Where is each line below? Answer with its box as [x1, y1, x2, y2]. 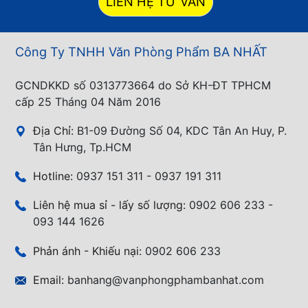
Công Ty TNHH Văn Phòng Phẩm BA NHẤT [15, 44, 267, 60]
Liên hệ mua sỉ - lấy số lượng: [33, 198, 189, 212]
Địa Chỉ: [33, 124, 77, 137]
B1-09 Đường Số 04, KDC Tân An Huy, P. [77, 124, 287, 137]
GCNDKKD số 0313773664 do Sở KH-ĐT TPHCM [15, 78, 271, 92]
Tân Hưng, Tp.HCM [33, 140, 131, 154]
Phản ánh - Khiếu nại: [33, 243, 145, 258]
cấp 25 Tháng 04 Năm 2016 [15, 94, 161, 109]
